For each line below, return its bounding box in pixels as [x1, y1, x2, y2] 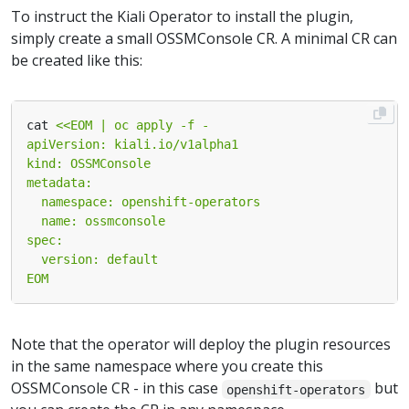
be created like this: [11, 50, 142, 71]
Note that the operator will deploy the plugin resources [11, 334, 391, 355]
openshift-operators [226, 382, 366, 397]
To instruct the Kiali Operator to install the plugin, [11, 6, 353, 27]
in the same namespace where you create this [11, 356, 323, 377]
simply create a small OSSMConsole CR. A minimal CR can [11, 28, 397, 49]
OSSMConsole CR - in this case [11, 378, 222, 399]
